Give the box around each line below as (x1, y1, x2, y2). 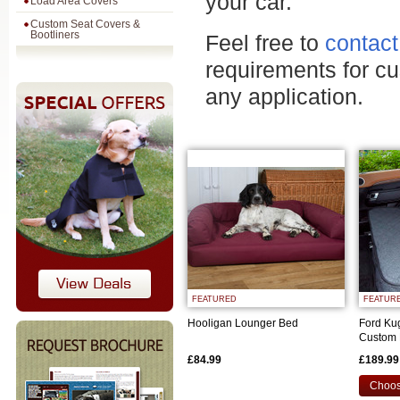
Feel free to (205, 31, 325, 55)
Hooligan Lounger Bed (187, 317, 298, 329)
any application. (205, 85, 363, 109)
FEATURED (192, 295, 237, 304)
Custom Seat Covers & (30, 18, 140, 30)
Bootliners (30, 29, 79, 41)
